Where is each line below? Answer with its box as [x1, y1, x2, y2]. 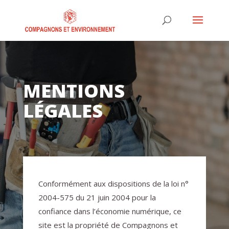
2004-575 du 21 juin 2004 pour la [38, 192, 156, 202]
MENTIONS [22, 78, 125, 103]
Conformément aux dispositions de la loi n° [38, 178, 189, 189]
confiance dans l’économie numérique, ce [38, 206, 181, 216]
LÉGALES [22, 98, 103, 123]
